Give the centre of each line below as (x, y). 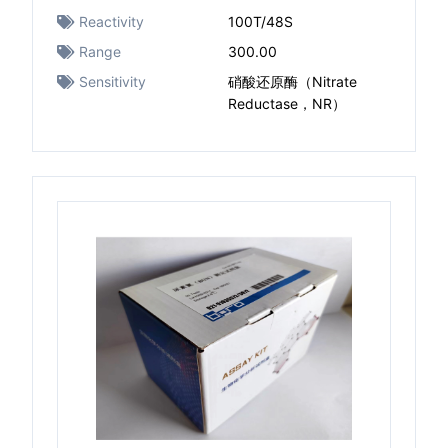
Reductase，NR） (287, 103)
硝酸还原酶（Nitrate (292, 81)
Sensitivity (112, 81)
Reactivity (111, 21)
